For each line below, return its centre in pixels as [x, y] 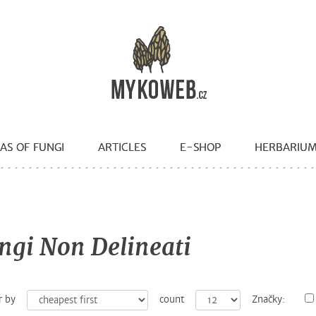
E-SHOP [200, 147]
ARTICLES [122, 147]
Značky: [268, 300]
